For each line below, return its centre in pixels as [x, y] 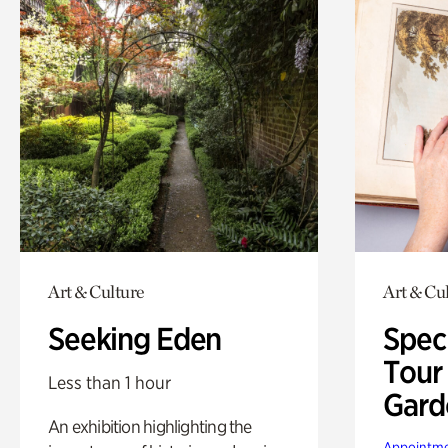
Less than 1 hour [109, 383]
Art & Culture [96, 292]
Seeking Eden [135, 339]
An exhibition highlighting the [150, 427]
